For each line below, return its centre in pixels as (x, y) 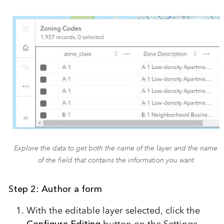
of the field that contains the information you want (116, 160)
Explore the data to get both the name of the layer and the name (116, 148)
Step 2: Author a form (55, 189)
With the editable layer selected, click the (113, 210)
